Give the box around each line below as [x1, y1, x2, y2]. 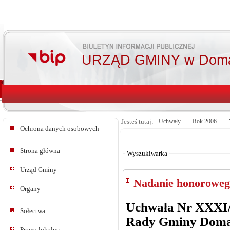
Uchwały [159, 118, 181, 125]
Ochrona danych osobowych [20, 125, 99, 132]
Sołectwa [20, 207, 45, 215]
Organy [20, 185, 41, 193]
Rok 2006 [193, 118, 217, 125]
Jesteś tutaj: [121, 118, 154, 125]
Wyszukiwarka [127, 149, 167, 157]
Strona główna [20, 147, 60, 155]
